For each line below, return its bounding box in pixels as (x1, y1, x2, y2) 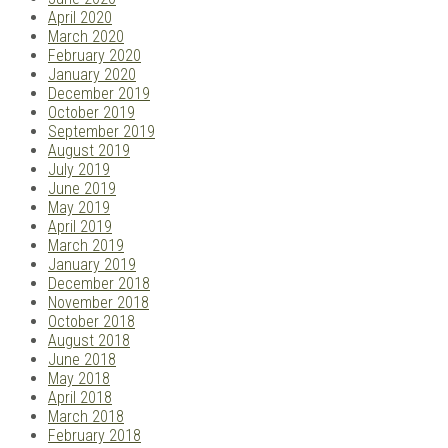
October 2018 (48, 312, 135, 332)
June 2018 (48, 350, 116, 370)
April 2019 (48, 217, 112, 237)
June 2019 (48, 179, 116, 199)
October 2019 (48, 103, 135, 123)
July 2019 (48, 160, 110, 180)
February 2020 (48, 46, 141, 66)
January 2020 (48, 65, 136, 85)
